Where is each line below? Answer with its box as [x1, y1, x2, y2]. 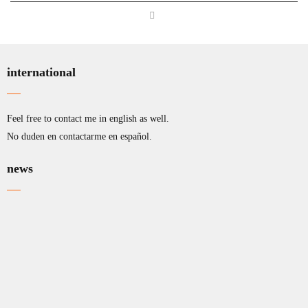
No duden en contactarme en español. [7, 131, 152, 142]
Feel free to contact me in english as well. [7, 113, 169, 124]
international [7, 65, 76, 79]
